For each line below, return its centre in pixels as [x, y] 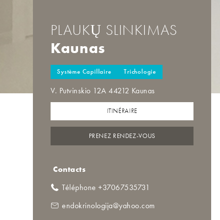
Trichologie [140, 72]
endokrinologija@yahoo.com [109, 206]
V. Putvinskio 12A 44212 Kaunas [103, 90]
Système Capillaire [84, 72]
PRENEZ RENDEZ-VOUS [122, 136]
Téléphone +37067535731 [106, 188]
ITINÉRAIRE [122, 111]
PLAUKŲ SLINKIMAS [114, 30]
